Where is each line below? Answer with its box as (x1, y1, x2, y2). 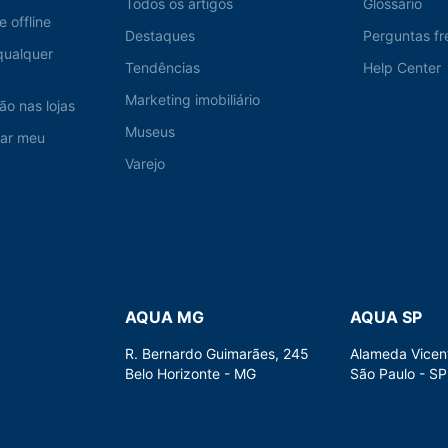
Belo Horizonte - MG (124, 365, 256, 383)
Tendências (124, 59, 200, 77)
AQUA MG (124, 307, 204, 328)
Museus (124, 123, 175, 141)
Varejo (124, 155, 165, 173)
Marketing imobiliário (124, 91, 260, 109)
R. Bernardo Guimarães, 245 (124, 345, 309, 363)
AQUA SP (349, 307, 422, 328)
